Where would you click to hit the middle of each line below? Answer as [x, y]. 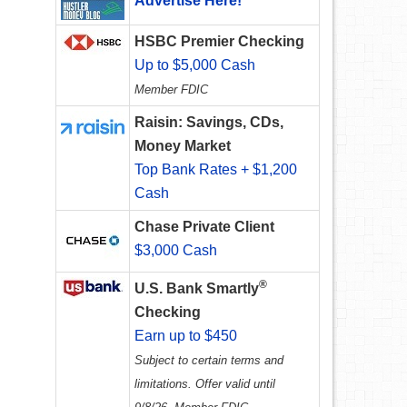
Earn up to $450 [186, 336]
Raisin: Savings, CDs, [209, 123]
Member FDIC [171, 90]
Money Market [183, 146]
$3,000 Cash [176, 251]
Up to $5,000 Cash [195, 65]
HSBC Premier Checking [219, 42]
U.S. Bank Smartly [197, 289]
